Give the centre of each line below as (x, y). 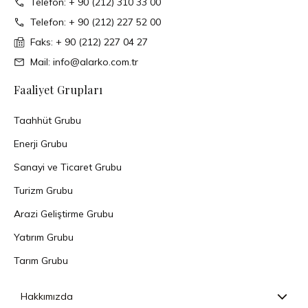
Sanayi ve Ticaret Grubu (68, 167)
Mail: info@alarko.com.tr (84, 62)
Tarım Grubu (41, 261)
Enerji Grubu (41, 144)
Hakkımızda (47, 296)
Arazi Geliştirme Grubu (64, 214)
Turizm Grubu (43, 190)
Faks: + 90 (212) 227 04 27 (89, 42)
